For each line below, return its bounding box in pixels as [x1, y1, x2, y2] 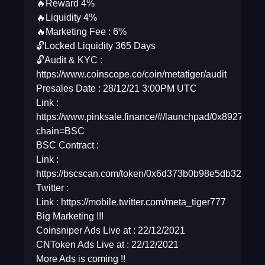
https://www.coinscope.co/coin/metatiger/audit [35, 69, 227, 79]
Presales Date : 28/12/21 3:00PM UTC [35, 83, 197, 93]
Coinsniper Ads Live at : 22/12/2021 [35, 225, 185, 235]
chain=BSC [35, 126, 85, 136]
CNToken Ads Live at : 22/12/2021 [35, 240, 179, 250]
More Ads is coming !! [35, 254, 125, 264]
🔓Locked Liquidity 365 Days [35, 41, 156, 51]
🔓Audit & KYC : [35, 55, 102, 65]
